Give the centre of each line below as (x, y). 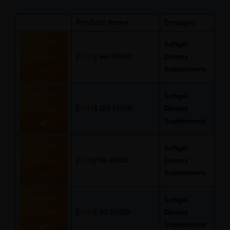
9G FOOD (113, 160)
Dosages (180, 22)
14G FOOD (116, 57)
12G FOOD (116, 109)
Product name (102, 22)
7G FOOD (114, 212)
